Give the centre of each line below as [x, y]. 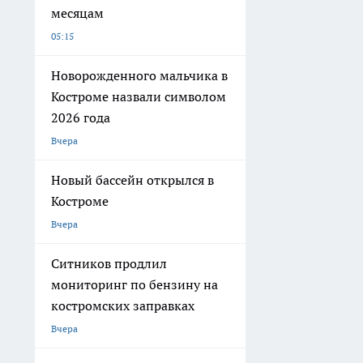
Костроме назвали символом [139, 96]
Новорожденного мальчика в [139, 75]
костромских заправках [123, 305]
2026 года [81, 117]
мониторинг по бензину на [135, 284]
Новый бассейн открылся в [132, 179]
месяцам [77, 13]
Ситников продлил [109, 263]
